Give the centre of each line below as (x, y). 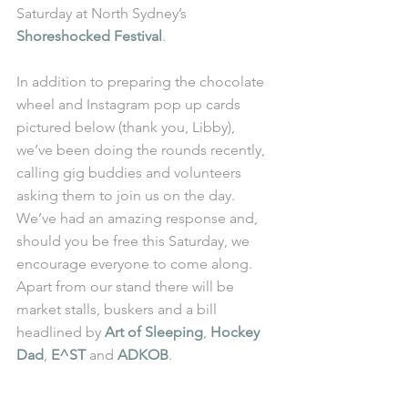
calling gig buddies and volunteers (131, 173)
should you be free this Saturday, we (135, 241)
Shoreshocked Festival (89, 36)
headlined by (61, 332)
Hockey (237, 332)
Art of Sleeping (154, 332)
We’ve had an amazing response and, (139, 218)
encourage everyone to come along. (136, 264)
